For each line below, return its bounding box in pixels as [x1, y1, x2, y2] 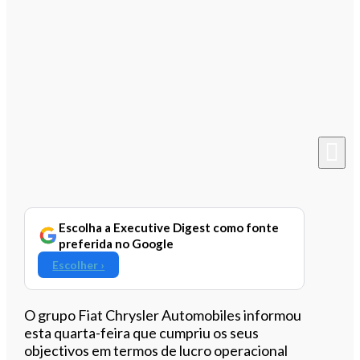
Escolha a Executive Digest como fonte [59, 219, 280, 235]
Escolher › [52, 257, 105, 272]
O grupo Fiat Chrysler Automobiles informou [24, 305, 302, 324]
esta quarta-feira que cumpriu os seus [24, 323, 260, 342]
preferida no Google [59, 235, 174, 251]
